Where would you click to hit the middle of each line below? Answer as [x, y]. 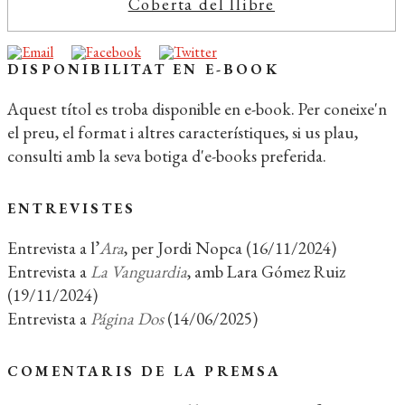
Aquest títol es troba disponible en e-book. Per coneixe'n [197, 109]
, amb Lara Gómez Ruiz [266, 272]
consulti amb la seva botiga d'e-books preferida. [167, 156]
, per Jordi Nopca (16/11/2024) [230, 248]
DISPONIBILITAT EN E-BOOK [143, 69]
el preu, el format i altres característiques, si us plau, [183, 132]
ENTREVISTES [72, 208]
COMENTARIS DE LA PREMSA [145, 371]
